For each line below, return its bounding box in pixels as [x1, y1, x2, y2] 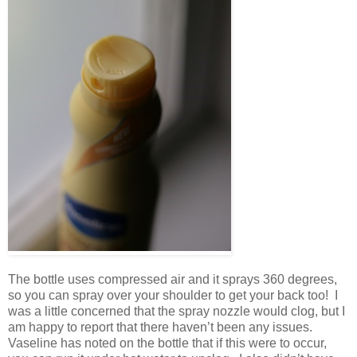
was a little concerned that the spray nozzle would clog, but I [8, 304, 345, 319]
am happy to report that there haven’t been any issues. [8, 320, 316, 335]
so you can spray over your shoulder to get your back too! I [8, 288, 338, 303]
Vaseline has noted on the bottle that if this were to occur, [8, 336, 327, 351]
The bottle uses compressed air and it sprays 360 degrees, [8, 273, 337, 287]
